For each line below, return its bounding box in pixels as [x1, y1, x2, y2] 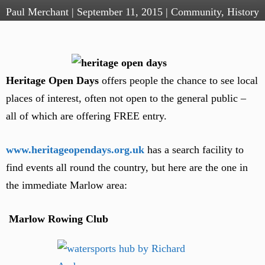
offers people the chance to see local [99, 75, 258, 86]
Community [171, 6, 221, 18]
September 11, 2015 [77, 6, 163, 18]
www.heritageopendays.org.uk [6, 144, 144, 156]
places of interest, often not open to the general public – [6, 92, 246, 104]
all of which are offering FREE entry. [6, 110, 167, 122]
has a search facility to [144, 144, 244, 156]
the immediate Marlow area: [6, 179, 127, 191]
